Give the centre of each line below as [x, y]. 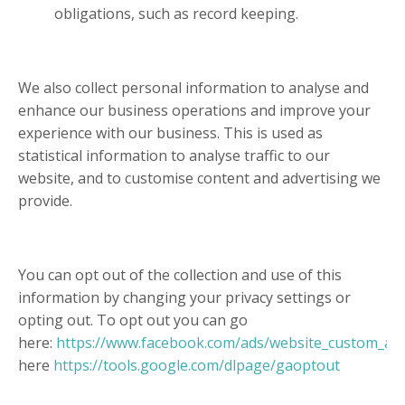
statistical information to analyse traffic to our [174, 156]
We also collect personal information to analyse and [193, 88]
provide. [45, 201]
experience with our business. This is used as [170, 133]
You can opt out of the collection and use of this [180, 275]
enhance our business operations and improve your [194, 111]
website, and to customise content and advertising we [199, 179]
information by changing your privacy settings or [184, 298]
